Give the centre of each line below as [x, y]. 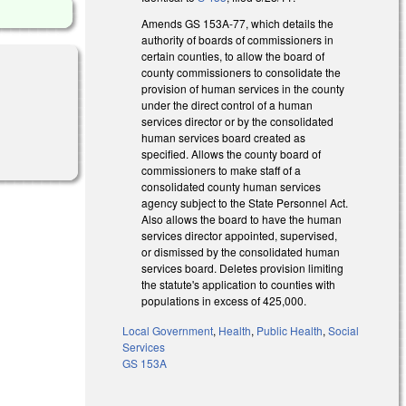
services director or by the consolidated [238, 121]
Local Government [168, 330]
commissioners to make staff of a [222, 169]
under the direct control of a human [227, 104]
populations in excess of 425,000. [224, 300]
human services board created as [224, 137]
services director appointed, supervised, [240, 235]
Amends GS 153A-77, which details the [238, 23]
